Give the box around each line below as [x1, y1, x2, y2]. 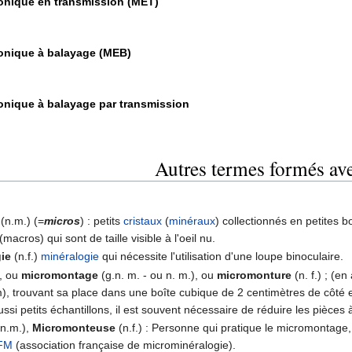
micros [44, 214, 81, 228]
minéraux [169, 214, 216, 228]
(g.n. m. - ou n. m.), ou [98, 268, 218, 281]
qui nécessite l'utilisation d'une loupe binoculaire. [99, 250, 344, 263]
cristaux [123, 214, 163, 228]
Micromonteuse [32, 321, 116, 335]
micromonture [217, 268, 292, 281]
